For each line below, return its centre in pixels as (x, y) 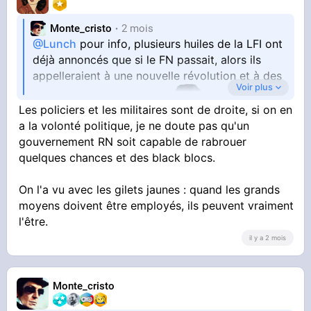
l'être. (34, 222)
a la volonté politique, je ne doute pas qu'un (134, 126)
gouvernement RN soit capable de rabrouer (133, 142)
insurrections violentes (94, 116)
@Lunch (55, 44)
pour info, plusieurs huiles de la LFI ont (180, 44)
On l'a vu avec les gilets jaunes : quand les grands (150, 190)
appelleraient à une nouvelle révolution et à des (158, 76)
